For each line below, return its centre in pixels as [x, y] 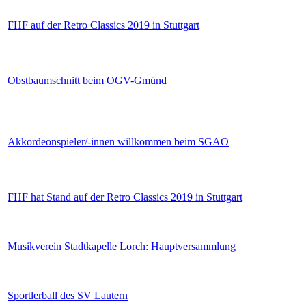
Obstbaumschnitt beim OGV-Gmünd [87, 81]
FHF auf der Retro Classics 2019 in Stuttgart [103, 25]
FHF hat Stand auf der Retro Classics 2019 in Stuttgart [125, 197]
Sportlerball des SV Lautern [68, 296]
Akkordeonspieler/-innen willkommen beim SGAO [118, 142]
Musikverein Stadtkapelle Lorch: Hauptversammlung [122, 247]
